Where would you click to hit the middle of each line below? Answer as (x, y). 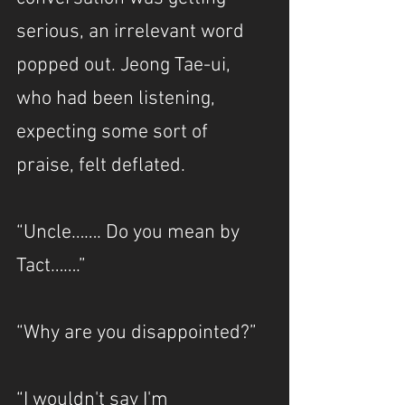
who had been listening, (118, 99)
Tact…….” (51, 266)
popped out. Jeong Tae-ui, (126, 66)
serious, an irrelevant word (132, 32)
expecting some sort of (114, 132)
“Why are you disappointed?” (137, 333)
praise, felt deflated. (101, 166)
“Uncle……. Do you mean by (130, 233)
